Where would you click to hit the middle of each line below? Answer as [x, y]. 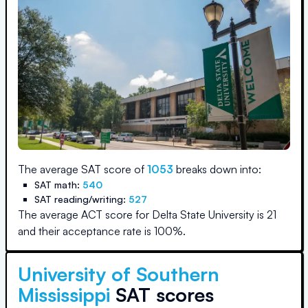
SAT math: [58, 185]
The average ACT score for [85, 214]
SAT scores [162, 295]
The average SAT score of [82, 169]
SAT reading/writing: [81, 199]
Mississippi [64, 295]
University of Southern [119, 274]
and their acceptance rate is [86, 231]
